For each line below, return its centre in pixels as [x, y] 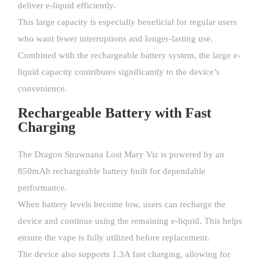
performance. [42, 188]
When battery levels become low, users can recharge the [122, 205]
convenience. [42, 89]
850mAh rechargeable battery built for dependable [112, 171]
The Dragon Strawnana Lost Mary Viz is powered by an [121, 155]
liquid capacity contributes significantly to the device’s [119, 72]
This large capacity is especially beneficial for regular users [127, 22]
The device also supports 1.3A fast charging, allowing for [124, 254]
